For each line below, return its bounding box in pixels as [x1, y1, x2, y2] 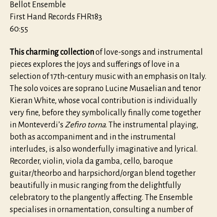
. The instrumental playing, [106, 120, 198, 129]
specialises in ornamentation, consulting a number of [10, 205, 193, 214]
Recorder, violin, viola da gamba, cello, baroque [10, 156, 173, 166]
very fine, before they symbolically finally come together [10, 108, 201, 117]
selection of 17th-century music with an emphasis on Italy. [10, 72, 206, 81]
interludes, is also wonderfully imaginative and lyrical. [10, 144, 198, 154]
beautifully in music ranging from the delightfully [10, 181, 181, 190]
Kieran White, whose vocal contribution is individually [10, 96, 197, 105]
